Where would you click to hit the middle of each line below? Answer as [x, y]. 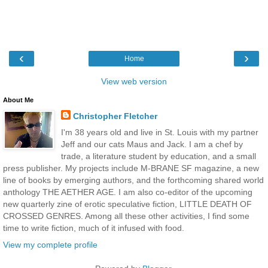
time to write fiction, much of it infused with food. [94, 228]
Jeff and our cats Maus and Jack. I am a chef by [152, 144]
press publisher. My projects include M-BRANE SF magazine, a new [131, 168]
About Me [18, 100]
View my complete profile [50, 244]
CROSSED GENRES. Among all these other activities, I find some [126, 216]
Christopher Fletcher [115, 116]
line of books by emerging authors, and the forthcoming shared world [133, 180]
